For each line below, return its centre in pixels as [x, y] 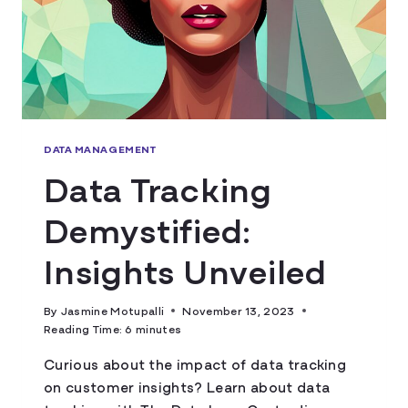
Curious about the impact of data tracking [195, 363]
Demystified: [148, 228]
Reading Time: [83, 328]
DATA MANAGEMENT [100, 148]
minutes [159, 328]
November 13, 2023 [239, 310]
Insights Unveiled [185, 269]
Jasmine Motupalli [112, 310]
